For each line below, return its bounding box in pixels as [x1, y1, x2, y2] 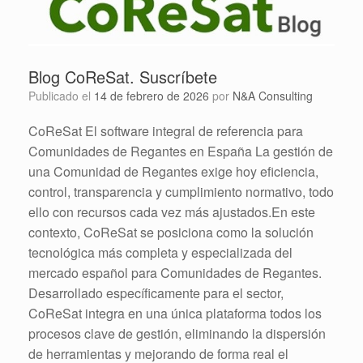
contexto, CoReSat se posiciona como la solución [28, 222, 314, 241]
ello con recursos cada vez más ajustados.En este [28, 202, 315, 221]
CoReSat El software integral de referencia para [28, 121, 303, 140]
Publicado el [36, 87, 94, 104]
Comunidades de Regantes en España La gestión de [28, 141, 333, 160]
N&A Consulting [233, 87, 313, 104]
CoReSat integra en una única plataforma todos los [28, 303, 322, 322]
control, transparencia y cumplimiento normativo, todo [28, 181, 334, 201]
